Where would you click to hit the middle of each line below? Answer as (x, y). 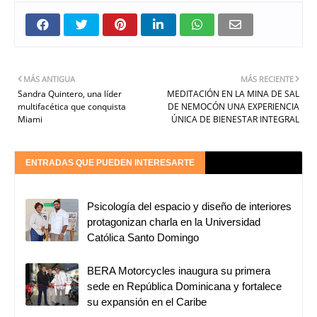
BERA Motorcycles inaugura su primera (179, 270)
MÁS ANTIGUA (49, 79)
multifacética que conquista (72, 106)
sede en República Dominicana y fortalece (184, 286)
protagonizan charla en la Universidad (174, 221)
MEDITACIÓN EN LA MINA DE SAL (233, 93)
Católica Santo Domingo (143, 237)
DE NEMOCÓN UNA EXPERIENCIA (234, 106)
